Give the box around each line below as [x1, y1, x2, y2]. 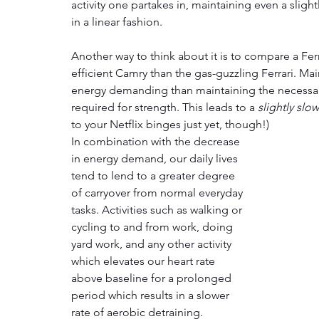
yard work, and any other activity [71, 237, 234, 251]
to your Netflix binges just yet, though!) [71, 117, 269, 132]
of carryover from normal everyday [71, 186, 246, 200]
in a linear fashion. [71, 15, 162, 29]
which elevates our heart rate [71, 254, 218, 268]
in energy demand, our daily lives [71, 152, 241, 166]
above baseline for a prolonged [71, 271, 234, 286]
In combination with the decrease [71, 135, 243, 149]
